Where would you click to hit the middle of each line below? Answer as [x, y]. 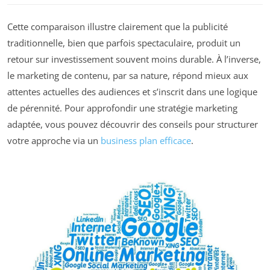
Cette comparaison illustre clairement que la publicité [118, 26]
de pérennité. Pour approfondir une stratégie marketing [122, 108]
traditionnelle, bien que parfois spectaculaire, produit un [124, 42]
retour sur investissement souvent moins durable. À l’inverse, [134, 59]
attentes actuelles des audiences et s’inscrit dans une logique [132, 91]
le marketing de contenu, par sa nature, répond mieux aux [128, 75]
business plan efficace [146, 140]
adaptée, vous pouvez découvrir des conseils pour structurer [133, 124]
